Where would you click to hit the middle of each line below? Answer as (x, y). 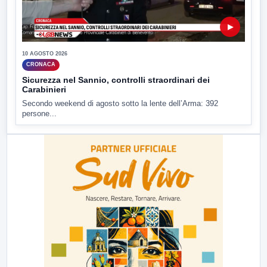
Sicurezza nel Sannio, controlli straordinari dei (116, 80)
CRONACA (41, 65)
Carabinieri (44, 89)
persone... (39, 113)
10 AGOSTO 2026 (45, 53)
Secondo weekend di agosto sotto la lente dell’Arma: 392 (120, 103)
